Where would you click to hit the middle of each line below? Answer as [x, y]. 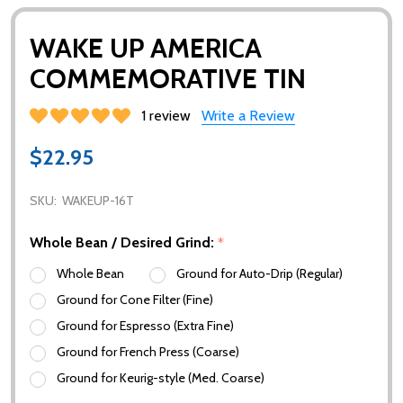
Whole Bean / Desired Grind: [124, 242]
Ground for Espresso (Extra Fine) [145, 325]
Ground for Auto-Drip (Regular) [260, 273]
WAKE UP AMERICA [146, 48]
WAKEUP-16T [98, 200]
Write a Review [248, 115]
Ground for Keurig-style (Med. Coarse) [161, 377]
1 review [166, 115]
